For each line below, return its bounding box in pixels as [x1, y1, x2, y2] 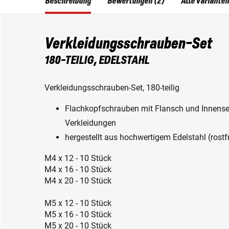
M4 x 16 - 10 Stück [44, 164, 111, 174]
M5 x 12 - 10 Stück [44, 198, 111, 208]
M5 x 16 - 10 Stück [44, 209, 111, 219]
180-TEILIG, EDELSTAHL [44, 54, 149, 66]
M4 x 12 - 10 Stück [44, 153, 111, 163]
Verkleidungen [65, 118, 116, 128]
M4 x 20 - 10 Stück [44, 175, 111, 186]
